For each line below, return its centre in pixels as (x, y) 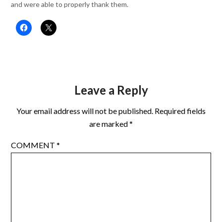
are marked (109, 123)
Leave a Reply (111, 90)
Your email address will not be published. (85, 111)
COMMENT (34, 145)
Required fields (180, 111)
